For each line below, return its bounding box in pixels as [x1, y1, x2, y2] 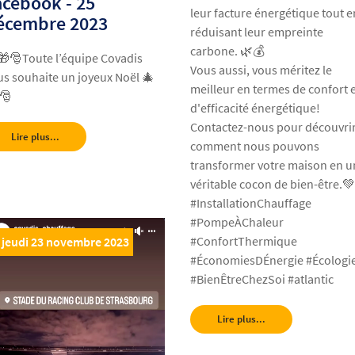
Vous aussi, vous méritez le [190, 62, 333, 78]
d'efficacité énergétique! [190, 100, 321, 116]
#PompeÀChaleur [190, 214, 284, 231]
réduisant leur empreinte [190, 24, 324, 40]
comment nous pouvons [190, 138, 320, 155]
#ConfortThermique [190, 233, 298, 250]
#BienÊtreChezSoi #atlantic [190, 271, 334, 288]
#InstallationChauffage [190, 195, 312, 212]
